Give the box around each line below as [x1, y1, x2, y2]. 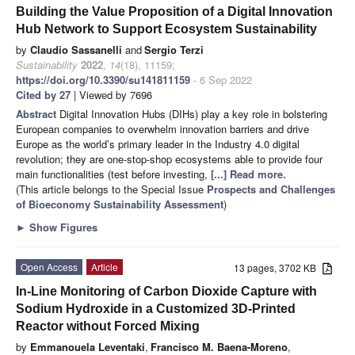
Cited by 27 [16, 86, 71, 102]
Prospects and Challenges [207, 181, 335, 197]
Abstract [16, 105, 59, 121]
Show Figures [26, 219, 97, 235]
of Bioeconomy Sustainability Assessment [16, 196, 223, 212]
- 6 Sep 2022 [190, 71, 252, 87]
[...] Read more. [211, 166, 286, 181]
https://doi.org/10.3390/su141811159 [16, 71, 190, 87]
